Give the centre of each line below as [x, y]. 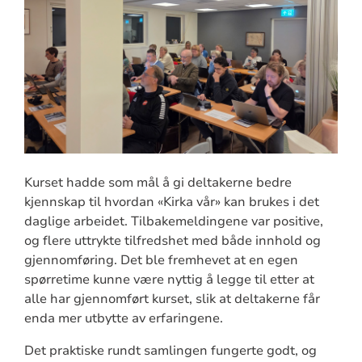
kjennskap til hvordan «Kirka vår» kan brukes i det [171, 202]
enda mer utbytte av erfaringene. [123, 318]
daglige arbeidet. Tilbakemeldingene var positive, [173, 221]
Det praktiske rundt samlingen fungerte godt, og [170, 350]
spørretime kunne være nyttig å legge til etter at [169, 279]
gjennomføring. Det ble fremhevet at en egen [161, 260]
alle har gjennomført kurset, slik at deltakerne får [172, 299]
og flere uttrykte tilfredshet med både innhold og [172, 240]
